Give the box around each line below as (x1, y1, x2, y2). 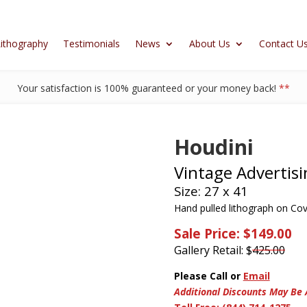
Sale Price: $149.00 (173, 225, 292, 242)
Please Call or (173, 269, 241, 282)
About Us (188, 36, 230, 50)
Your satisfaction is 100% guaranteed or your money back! (17, 82, 279, 95)
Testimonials (62, 36, 120, 50)
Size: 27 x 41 (173, 182, 248, 199)
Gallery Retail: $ (173, 243, 252, 258)
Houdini (173, 133, 254, 161)
